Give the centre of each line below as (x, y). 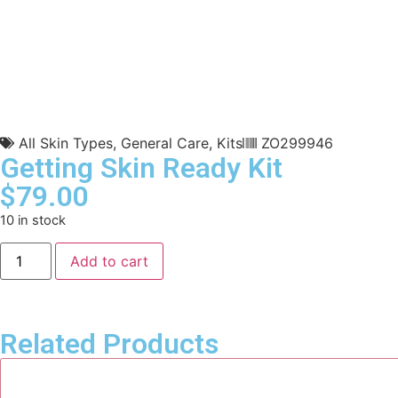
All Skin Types (66, 143)
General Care (165, 143)
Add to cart (110, 262)
